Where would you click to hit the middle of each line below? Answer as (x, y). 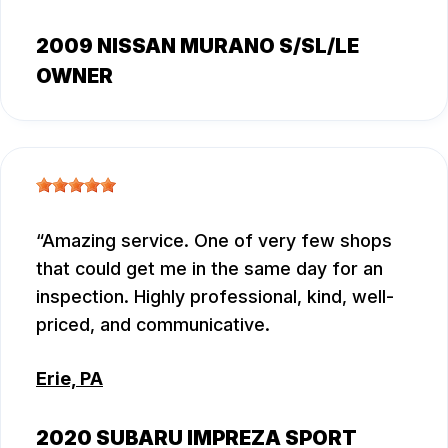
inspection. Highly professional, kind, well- (215, 296)
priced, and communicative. (153, 324)
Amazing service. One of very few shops (217, 240)
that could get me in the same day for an (209, 268)
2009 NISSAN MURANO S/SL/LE (197, 45)
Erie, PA (69, 378)
